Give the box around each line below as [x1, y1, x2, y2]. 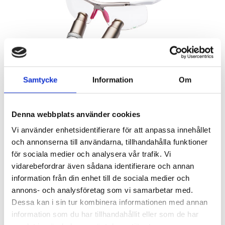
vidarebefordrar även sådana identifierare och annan [12, 162, 194, 171]
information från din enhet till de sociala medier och [12, 174, 190, 183]
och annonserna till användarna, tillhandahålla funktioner [12, 138, 208, 147]
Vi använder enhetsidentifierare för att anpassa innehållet [12, 126, 210, 135]
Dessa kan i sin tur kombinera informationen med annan [12, 198, 208, 207]
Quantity [5, 203, 34, 211]
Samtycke [23, 75, 57, 84]
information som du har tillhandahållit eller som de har [12, 210, 199, 219]
